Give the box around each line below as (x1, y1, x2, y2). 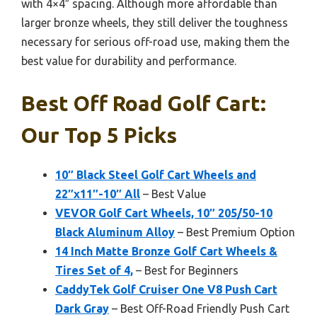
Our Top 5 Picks (21, 123, 177, 147)
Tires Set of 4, (55, 264, 133, 277)
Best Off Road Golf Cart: (21, 91, 266, 115)
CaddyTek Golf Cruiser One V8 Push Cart (55, 283, 277, 296)
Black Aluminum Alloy (55, 226, 175, 238)
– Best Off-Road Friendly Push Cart (109, 302, 289, 315)
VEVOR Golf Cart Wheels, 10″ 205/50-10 (55, 207, 272, 219)
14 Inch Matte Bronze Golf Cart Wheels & (55, 245, 277, 258)
